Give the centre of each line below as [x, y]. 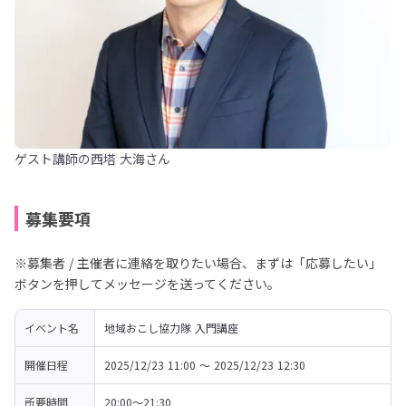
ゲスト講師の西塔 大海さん [92, 159]
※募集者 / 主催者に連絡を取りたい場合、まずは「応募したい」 [198, 263]
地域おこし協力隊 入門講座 [171, 328]
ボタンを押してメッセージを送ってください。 [147, 284]
